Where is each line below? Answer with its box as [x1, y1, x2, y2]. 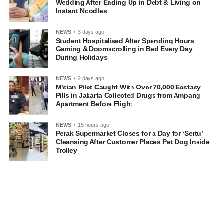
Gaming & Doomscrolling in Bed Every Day [55, 45, 193, 53]
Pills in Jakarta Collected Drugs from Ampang [55, 91, 200, 100]
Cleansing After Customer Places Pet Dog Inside [55, 138, 210, 146]
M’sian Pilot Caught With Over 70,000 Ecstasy [55, 83, 201, 91]
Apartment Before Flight [55, 100, 133, 108]
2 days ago [77, 75, 104, 82]
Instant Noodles [55, 7, 107, 15]
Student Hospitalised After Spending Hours [55, 37, 194, 45]
